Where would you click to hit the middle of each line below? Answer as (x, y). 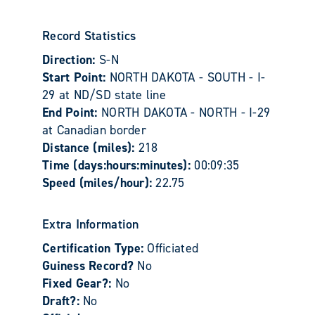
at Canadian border (94, 130)
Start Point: (76, 77)
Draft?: (63, 301)
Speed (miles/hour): (99, 182)
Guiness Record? (90, 265)
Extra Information (91, 224)
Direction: (71, 59)
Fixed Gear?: (79, 283)
